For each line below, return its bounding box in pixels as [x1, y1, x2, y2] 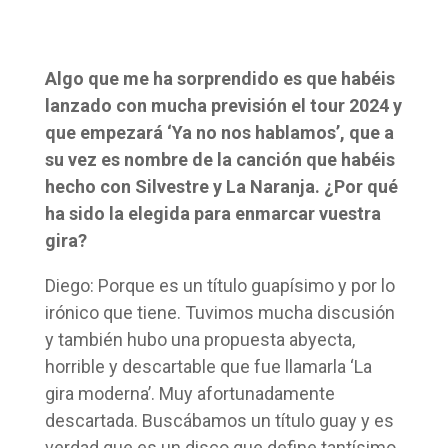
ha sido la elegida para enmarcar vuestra [44, 202, 381, 224]
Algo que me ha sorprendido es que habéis [44, 67, 395, 89]
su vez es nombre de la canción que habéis [44, 148, 395, 170]
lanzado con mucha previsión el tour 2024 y [44, 94, 402, 116]
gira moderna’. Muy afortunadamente [44, 382, 335, 404]
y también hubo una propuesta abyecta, [44, 328, 355, 350]
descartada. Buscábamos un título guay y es [44, 409, 394, 431]
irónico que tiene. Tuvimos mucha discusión [44, 301, 395, 323]
